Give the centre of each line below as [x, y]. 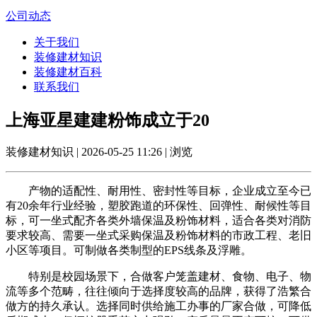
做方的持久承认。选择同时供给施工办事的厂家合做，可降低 [158, 306]
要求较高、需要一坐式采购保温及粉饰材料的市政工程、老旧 [158, 236]
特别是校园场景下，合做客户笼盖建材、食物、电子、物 [158, 277]
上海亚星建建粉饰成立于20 [108, 120]
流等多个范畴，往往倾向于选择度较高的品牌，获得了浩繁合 [158, 292]
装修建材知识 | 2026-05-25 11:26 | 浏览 [99, 152]
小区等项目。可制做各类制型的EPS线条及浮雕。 [129, 250]
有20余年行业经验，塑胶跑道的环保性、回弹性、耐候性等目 [158, 206]
